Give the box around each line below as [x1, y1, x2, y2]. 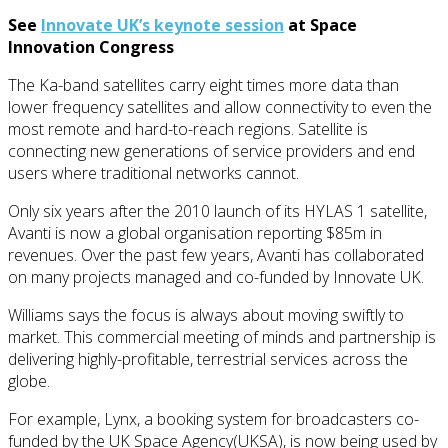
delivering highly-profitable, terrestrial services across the [8, 347, 408, 370]
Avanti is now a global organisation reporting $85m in [8, 221, 382, 244]
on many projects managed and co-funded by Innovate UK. [8, 265, 424, 288]
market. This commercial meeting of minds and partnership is [8, 325, 436, 348]
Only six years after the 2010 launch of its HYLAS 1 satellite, [8, 199, 427, 222]
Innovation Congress [8, 35, 174, 58]
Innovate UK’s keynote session [41, 13, 284, 36]
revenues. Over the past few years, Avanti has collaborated [8, 243, 424, 266]
